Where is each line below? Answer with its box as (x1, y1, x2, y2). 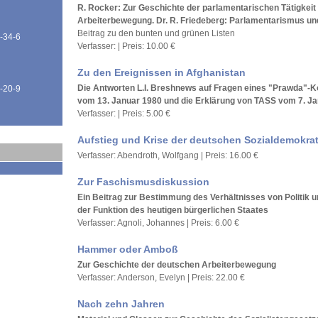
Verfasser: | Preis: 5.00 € (77, 109, 170, 119)
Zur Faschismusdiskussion (77, 176, 209, 187)
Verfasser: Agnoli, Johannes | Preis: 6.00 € (77, 218, 239, 228)
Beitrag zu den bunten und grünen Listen (77, 28, 235, 38)
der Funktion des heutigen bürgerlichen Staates (77, 205, 268, 215)
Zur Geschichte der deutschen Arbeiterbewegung (77, 260, 276, 270)
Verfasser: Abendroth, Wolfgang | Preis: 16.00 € (77, 150, 258, 160)
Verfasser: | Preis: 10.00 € (77, 41, 175, 51)
